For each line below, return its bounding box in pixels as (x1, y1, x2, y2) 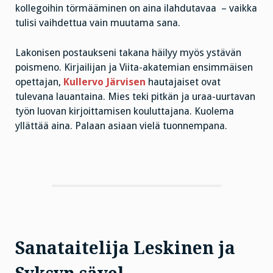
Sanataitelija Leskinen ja (15, 238, 235, 259)
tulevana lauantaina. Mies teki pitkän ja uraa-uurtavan (15, 90, 255, 102)
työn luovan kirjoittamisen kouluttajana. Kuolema (15, 105, 234, 117)
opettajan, (15, 76, 63, 88)
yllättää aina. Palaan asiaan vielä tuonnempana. (15, 119, 227, 132)
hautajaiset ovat (146, 76, 221, 88)
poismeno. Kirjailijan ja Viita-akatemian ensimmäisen (15, 61, 253, 73)
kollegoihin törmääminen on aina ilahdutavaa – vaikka (15, 2, 257, 14)
